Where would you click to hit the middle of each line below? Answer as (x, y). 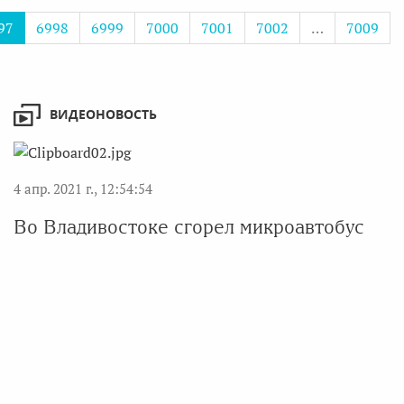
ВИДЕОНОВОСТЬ (103, 114)
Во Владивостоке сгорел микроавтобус (189, 227)
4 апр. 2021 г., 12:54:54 (83, 188)
